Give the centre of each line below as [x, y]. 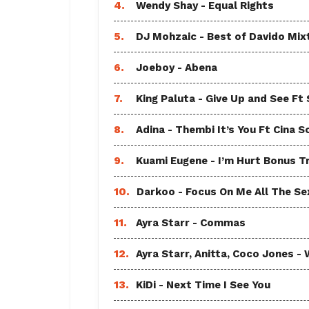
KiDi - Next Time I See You [203, 285]
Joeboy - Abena [177, 68]
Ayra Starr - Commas [191, 223]
